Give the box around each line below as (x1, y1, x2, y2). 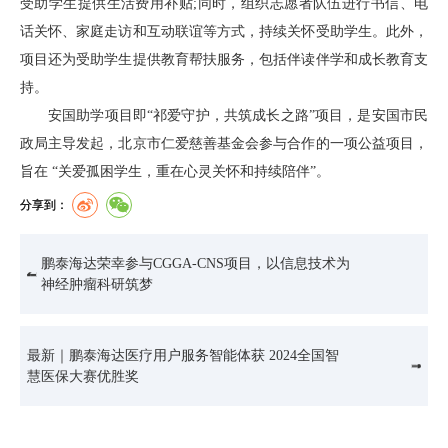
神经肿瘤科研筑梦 (41, 277, 154, 293)
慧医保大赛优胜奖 (27, 369, 139, 385)
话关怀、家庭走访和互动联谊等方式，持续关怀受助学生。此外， (20, 23, 428, 39)
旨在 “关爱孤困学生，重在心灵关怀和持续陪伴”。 (20, 163, 330, 179)
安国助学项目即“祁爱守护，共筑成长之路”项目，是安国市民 (48, 107, 428, 123)
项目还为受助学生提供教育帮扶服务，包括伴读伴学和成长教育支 (20, 51, 428, 67)
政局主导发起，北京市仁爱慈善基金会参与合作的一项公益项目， (20, 135, 428, 151)
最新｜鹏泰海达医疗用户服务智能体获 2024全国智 (27, 348, 339, 364)
